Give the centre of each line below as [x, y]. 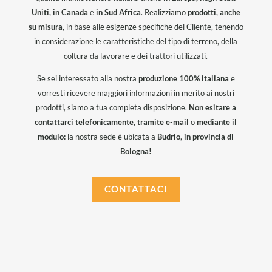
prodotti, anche [214, 12]
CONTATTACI [136, 189]
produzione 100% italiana [183, 78]
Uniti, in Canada [59, 12]
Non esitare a [212, 107]
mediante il [217, 122]
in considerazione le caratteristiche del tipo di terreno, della [136, 41]
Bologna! [136, 151]
